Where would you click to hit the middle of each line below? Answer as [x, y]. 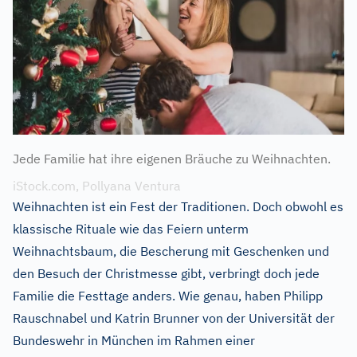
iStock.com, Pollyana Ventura [97, 186]
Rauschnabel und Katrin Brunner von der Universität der [174, 318]
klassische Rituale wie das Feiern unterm [131, 229]
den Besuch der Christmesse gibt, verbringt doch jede [166, 274]
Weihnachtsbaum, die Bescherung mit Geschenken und [171, 251]
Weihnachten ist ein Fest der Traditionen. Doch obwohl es [178, 207]
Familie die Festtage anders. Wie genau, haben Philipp [168, 296]
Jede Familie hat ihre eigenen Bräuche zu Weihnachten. [172, 159]
